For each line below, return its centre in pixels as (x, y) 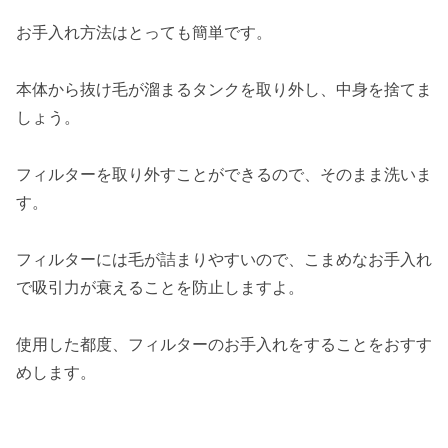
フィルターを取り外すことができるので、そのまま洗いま (224, 173)
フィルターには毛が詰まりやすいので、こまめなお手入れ (224, 258)
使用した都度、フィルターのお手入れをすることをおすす (224, 343)
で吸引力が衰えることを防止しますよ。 (160, 286)
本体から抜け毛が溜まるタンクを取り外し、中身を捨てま (224, 89)
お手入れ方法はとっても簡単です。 (144, 32)
